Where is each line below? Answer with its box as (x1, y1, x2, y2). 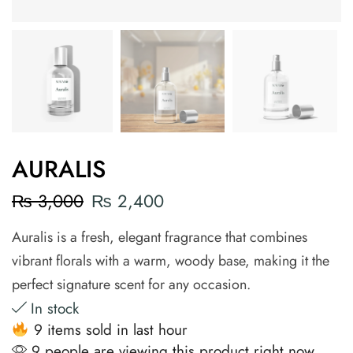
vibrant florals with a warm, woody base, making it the (12, 250, 329, 271)
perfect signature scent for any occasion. (12, 273, 251, 295)
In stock (31, 297, 79, 319)
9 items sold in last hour (28, 318, 188, 340)
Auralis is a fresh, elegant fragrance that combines (12, 226, 307, 247)
